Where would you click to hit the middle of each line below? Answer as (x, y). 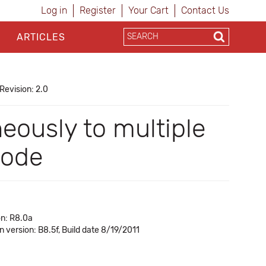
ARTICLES (41, 37)
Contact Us (205, 10)
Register (98, 10)
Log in (54, 10)
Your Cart (148, 10)
